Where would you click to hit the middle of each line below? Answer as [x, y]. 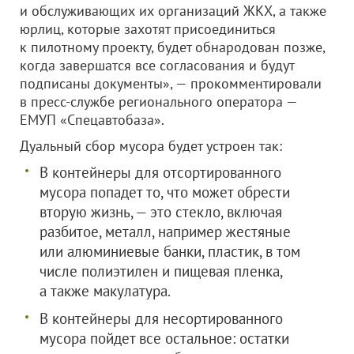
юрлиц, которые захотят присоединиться [148, 29]
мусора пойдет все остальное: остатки [164, 338]
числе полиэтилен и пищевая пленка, [161, 271]
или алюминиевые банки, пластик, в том [170, 251]
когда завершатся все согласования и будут [157, 65]
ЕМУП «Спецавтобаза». [92, 120]
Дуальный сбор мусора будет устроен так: [151, 146]
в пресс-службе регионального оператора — [158, 102]
